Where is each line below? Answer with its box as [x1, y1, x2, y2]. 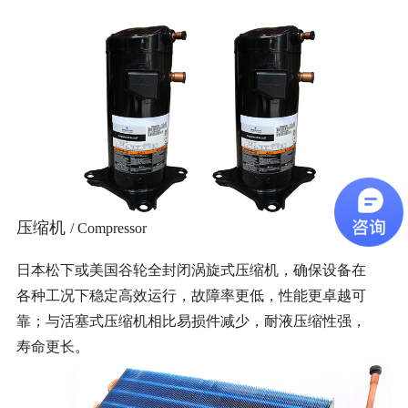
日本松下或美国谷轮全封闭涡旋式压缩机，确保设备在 [15, 262, 366, 279]
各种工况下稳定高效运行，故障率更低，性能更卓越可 [15, 288, 366, 304]
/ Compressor [69, 220, 147, 237]
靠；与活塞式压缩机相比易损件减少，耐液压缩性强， [15, 313, 366, 330]
